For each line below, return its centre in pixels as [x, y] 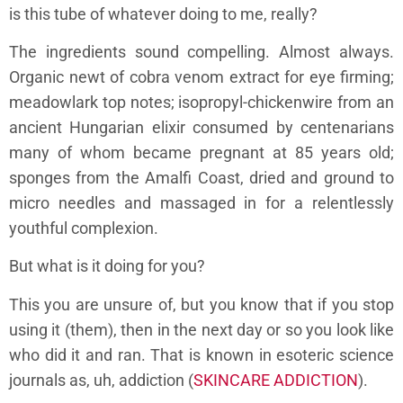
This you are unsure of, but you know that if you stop [201, 304]
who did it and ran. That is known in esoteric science [201, 354]
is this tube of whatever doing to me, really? [163, 13]
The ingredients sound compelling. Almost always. [201, 51]
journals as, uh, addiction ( [101, 380]
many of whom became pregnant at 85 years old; [201, 152]
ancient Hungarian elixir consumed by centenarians [201, 127]
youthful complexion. [84, 228]
